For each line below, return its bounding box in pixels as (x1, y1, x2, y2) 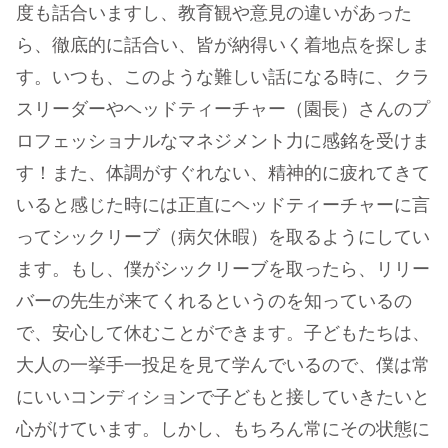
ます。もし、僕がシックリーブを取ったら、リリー (16, 260, 430, 279)
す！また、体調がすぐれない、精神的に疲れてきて (16, 164, 430, 183)
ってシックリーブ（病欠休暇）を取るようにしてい (16, 228, 430, 247)
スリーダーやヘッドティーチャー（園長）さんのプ (16, 100, 430, 119)
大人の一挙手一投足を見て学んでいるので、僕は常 (16, 356, 430, 375)
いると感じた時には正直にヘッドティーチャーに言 (16, 196, 430, 215)
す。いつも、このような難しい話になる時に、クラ (16, 68, 430, 87)
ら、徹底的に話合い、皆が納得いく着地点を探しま (16, 36, 430, 55)
